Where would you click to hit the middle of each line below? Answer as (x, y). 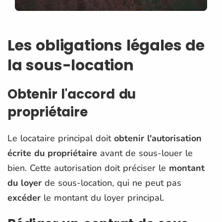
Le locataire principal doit (61, 138)
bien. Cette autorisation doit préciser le (88, 168)
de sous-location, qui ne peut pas (111, 183)
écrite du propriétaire (52, 153)
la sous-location (71, 65)
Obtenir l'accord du (72, 94)
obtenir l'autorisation (158, 138)
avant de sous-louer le (145, 153)
